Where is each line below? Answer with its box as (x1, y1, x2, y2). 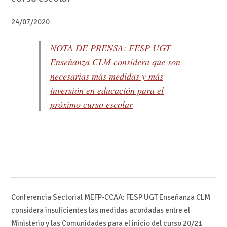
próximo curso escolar (50, 98, 133, 111)
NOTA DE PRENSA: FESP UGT (50, 42, 171, 54)
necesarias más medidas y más (50, 70, 163, 83)
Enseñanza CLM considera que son (50, 56, 180, 68)
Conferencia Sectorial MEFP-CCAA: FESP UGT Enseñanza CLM (11, 192, 210, 202)
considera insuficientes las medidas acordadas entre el (11, 205, 190, 215)
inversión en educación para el (50, 84, 164, 97)
